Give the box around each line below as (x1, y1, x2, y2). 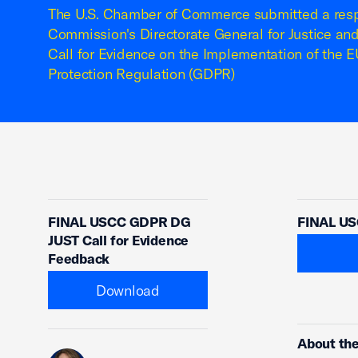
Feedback (48, 250, 110, 267)
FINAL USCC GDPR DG (48, 213, 192, 230)
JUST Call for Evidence (48, 232, 189, 249)
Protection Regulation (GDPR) (48, 65, 235, 83)
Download (96, 280, 160, 300)
